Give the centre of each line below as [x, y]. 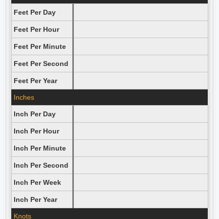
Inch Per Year [35, 199]
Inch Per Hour [36, 131]
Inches [24, 97]
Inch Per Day [34, 114]
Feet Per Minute [40, 46]
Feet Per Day [34, 12]
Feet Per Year [35, 81]
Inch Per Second [41, 165]
